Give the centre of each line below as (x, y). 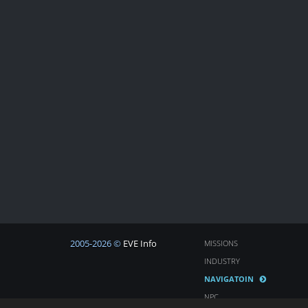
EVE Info (140, 243)
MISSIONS (221, 243)
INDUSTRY (222, 261)
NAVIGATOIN (229, 278)
